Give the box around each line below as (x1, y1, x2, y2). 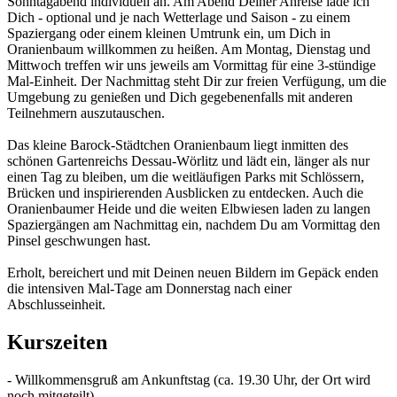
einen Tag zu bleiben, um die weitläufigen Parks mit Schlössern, (7, 169, 364, 185)
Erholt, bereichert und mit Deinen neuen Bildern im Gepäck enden (7, 265, 378, 281)
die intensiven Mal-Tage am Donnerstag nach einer (7, 281, 292, 297)
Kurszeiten (7, 331, 107, 354)
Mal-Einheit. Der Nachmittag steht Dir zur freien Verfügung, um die (7, 74, 386, 90)
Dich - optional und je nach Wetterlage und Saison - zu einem (7, 10, 350, 26)
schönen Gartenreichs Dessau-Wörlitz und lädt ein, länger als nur (7, 153, 370, 169)
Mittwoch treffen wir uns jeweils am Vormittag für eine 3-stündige (7, 58, 376, 74)
